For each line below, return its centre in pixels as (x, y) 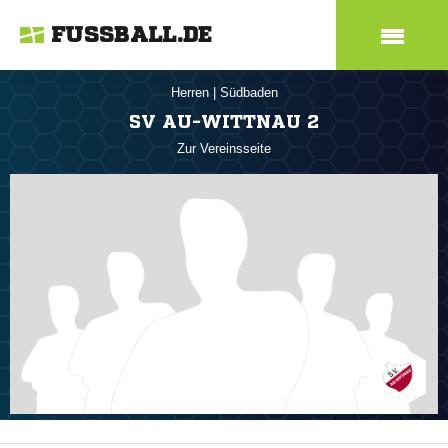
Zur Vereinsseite (224, 148)
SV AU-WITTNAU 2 (224, 121)
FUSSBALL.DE (132, 35)
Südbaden (248, 92)
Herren (191, 92)
